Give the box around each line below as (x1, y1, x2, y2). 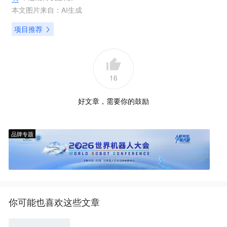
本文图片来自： (11, 5, 61, 15)
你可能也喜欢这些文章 (9, 195, 100, 209)
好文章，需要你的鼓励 (78, 95, 149, 106)
